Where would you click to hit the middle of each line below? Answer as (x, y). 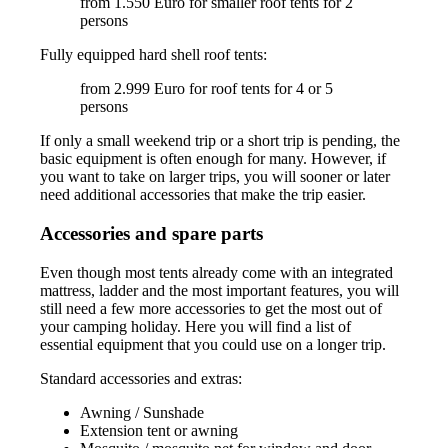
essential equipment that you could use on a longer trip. (213, 344)
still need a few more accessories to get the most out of (211, 308)
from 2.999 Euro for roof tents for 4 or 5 (207, 89)
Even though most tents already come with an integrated (217, 272)
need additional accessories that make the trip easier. (203, 195)
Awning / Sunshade (142, 412)
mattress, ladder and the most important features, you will (220, 290)
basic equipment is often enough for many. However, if (213, 159)
